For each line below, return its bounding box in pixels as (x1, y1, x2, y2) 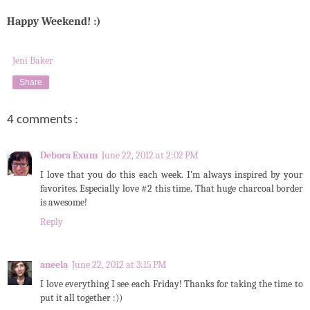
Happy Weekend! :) (7, 15, 101, 28)
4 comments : (7, 113, 78, 127)
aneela (40, 259, 68, 271)
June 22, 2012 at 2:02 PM (102, 149, 198, 162)
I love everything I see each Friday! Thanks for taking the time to (40, 278, 303, 291)
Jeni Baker (12, 55, 53, 67)
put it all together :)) (40, 292, 122, 304)
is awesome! (40, 197, 87, 209)
